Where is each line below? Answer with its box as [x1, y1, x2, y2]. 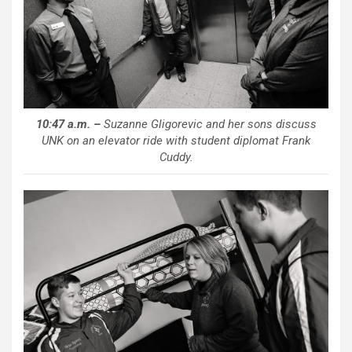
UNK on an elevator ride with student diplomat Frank [42, 133, 310, 148]
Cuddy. [159, 149, 193, 164]
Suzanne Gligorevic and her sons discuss [100, 116, 317, 131]
